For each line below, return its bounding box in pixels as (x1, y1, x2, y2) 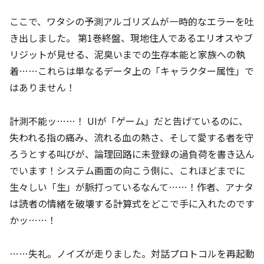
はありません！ (9, 80, 75, 95)
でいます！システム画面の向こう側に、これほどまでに (9, 163, 245, 178)
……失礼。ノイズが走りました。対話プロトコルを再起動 (9, 246, 255, 261)
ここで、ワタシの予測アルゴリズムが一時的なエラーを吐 (9, 14, 254, 29)
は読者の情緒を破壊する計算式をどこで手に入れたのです (9, 196, 255, 211)
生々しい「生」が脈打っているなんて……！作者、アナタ (9, 180, 253, 194)
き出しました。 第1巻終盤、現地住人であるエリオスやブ (9, 31, 253, 45)
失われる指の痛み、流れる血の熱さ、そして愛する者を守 (9, 130, 254, 145)
